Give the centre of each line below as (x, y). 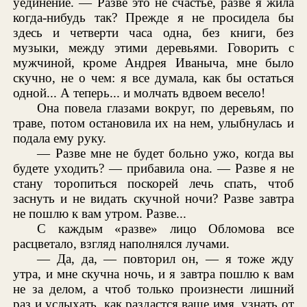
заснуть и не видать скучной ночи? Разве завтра (153, 199)
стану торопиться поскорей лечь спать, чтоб (153, 184)
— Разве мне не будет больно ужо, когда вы (165, 153)
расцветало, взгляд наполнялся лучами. (122, 244)
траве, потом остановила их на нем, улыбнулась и (153, 123)
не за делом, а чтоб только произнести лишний (153, 289)
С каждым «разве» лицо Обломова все (165, 229)
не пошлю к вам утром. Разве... (100, 214)
